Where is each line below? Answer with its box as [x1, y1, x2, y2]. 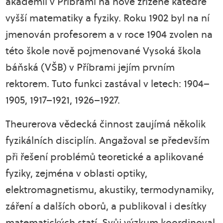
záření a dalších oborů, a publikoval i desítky [5, 199, 207, 213]
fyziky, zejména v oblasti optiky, [5, 166, 148, 180]
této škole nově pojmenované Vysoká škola [5, 44, 202, 58]
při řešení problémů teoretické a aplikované [5, 150, 204, 164]
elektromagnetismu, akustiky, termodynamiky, [5, 183, 215, 197]
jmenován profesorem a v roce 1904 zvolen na [5, 27, 213, 41]
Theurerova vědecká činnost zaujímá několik [5, 117, 206, 131]
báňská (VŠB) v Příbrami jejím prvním [5, 60, 175, 74]
